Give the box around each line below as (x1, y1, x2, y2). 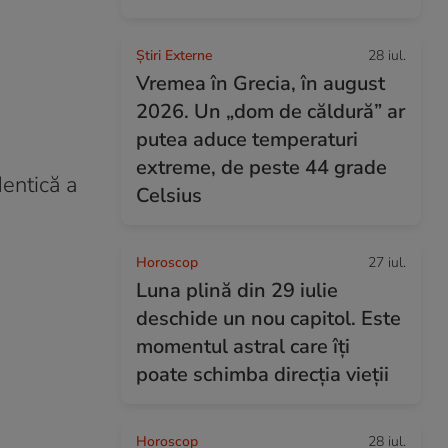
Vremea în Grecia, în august (136, 70, 385, 97)
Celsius (136, 182, 202, 209)
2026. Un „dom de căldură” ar (136, 98, 405, 125)
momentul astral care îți (136, 333, 350, 360)
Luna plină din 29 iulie (136, 277, 338, 304)
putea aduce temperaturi (136, 126, 358, 153)
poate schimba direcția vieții (136, 361, 389, 388)
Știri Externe (136, 46, 212, 65)
